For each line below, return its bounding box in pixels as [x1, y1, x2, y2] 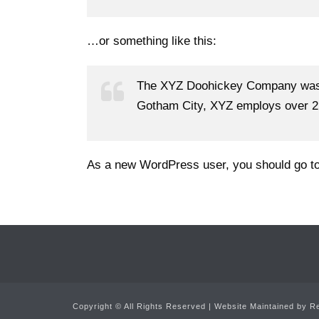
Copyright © [73, 302, 124, 310]
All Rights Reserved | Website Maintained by [124, 302, 310, 310]
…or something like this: [87, 34, 216, 48]
